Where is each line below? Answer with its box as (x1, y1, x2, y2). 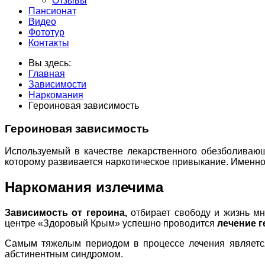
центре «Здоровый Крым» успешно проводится (5, 218, 217, 229)
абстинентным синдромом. (5, 249, 123, 260)
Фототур (28, 27, 64, 37)
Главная (28, 69, 65, 79)
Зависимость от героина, (5, 208, 131, 218)
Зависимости (28, 79, 86, 89)
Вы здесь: (28, 58, 76, 68)
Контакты (28, 38, 69, 48)
